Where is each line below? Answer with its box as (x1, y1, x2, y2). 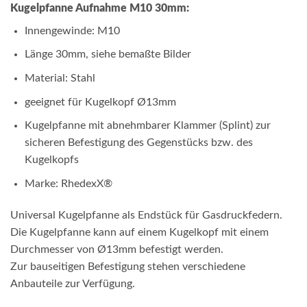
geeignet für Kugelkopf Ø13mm (24, 96, 176, 108)
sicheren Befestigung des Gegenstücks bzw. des (24, 137, 253, 149)
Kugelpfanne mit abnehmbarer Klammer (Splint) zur (24, 120, 271, 132)
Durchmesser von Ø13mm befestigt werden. (10, 243, 223, 255)
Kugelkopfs (24, 154, 79, 166)
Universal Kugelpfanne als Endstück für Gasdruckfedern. (10, 209, 282, 221)
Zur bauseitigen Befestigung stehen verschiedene (10, 260, 245, 272)
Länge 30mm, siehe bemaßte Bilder (24, 49, 191, 60)
